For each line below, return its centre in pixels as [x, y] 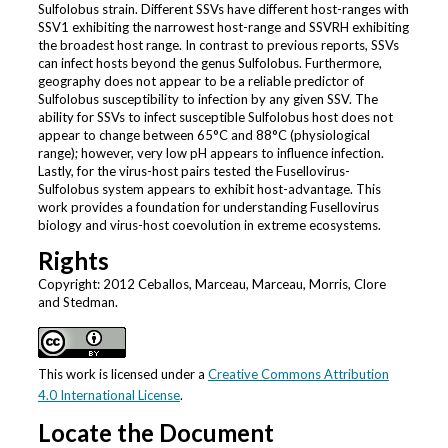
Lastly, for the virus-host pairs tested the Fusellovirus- [193, 171]
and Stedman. [77, 302]
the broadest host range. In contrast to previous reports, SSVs [218, 45]
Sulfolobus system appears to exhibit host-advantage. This [209, 189]
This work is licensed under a [122, 374]
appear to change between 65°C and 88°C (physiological [203, 135]
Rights [73, 261]
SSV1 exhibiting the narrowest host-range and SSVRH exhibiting [223, 27]
